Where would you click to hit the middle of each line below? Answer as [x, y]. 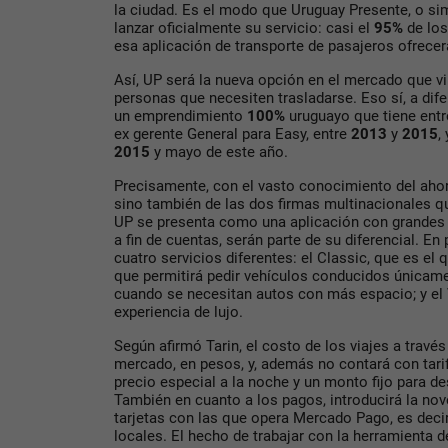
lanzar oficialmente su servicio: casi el [244, 28]
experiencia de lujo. [178, 312]
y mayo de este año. [219, 152]
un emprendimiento [180, 116]
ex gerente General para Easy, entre [230, 134]
